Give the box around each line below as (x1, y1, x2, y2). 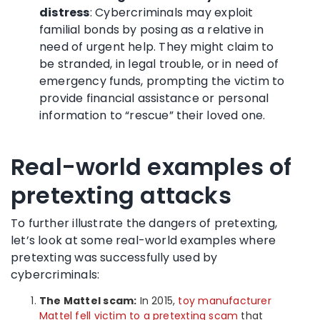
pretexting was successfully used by (11, 249, 218, 266)
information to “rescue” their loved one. (39, 106, 266, 124)
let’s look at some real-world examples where (11, 231, 276, 249)
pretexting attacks (11, 179, 231, 211)
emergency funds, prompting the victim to (39, 72, 285, 89)
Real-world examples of (11, 150, 292, 183)
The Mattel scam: (39, 293, 137, 308)
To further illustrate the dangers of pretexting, (11, 214, 278, 231)
